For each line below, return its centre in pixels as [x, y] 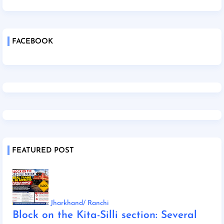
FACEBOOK [32, 41]
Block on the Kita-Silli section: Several [105, 215]
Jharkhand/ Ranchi [80, 203]
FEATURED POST [43, 150]
